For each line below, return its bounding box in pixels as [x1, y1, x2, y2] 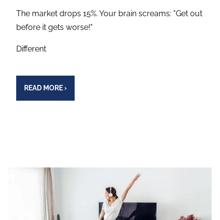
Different [16, 44, 47, 54]
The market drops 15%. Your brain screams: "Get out [16, 8, 203, 18]
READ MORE [24, 84, 63, 92]
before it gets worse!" [16, 22, 93, 32]
